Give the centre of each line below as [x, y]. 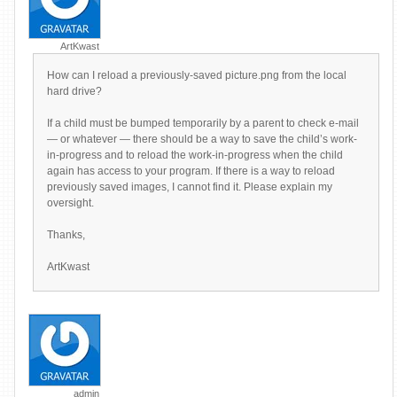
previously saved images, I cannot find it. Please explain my [190, 187]
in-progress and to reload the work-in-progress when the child [195, 155]
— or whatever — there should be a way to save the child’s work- [202, 139]
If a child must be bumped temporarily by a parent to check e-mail [203, 123]
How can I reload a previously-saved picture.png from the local [197, 75]
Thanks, [66, 235]
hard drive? [74, 91]
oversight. [70, 203]
